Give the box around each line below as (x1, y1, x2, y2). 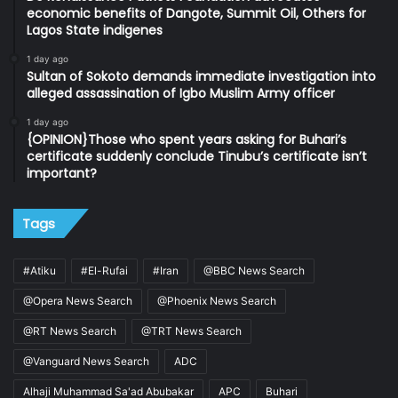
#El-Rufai (81, 263, 128, 277)
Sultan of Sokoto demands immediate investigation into (27, 67, 376, 85)
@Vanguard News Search (23, 354, 149, 368)
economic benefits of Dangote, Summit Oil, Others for (27, 4, 366, 22)
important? (27, 163, 97, 182)
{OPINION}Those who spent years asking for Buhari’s (27, 130, 346, 148)
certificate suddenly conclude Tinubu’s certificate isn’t (27, 147, 367, 165)
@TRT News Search (141, 323, 242, 338)
